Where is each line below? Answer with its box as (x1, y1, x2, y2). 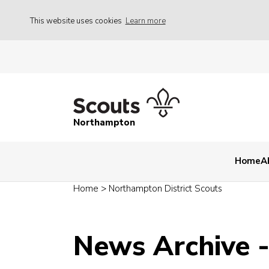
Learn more (125, 15, 166, 26)
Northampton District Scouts (109, 183, 222, 195)
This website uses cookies (30, 15, 124, 26)
